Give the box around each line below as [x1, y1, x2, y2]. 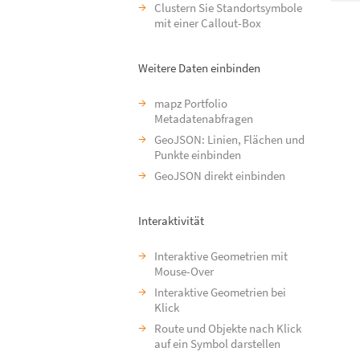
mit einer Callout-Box [154, 15, 261, 31]
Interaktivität [138, 213, 204, 228]
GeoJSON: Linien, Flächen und [154, 132, 305, 147]
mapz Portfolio [154, 96, 227, 111]
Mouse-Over [154, 264, 214, 279]
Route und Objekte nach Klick [154, 321, 301, 336]
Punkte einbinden [154, 147, 241, 162]
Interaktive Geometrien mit [154, 248, 288, 264]
